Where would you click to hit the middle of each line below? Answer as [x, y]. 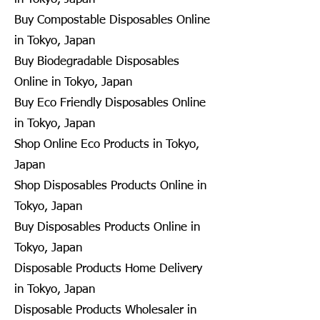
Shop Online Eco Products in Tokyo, [107, 144]
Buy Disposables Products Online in [107, 227]
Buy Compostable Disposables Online [112, 20]
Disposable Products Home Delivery [108, 269]
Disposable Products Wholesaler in [105, 310]
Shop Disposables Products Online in [110, 186]
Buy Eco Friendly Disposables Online [110, 103]
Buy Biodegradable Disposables [97, 61]
